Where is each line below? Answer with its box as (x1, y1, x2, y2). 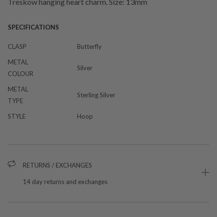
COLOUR (8, 69, 33, 77)
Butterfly (77, 42, 102, 50)
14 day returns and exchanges (23, 177, 108, 186)
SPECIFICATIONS (8, 23, 59, 31)
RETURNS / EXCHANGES (23, 161, 92, 169)
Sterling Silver (77, 91, 115, 99)
